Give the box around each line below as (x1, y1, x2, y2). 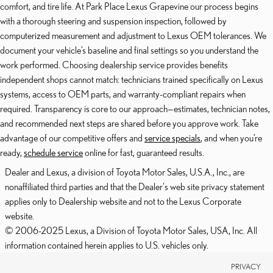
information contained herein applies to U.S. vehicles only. (5, 239, 208, 250)
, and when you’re (200, 132, 262, 143)
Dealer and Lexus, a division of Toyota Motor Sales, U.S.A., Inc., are (5, 166, 244, 177)
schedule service (24, 147, 83, 158)
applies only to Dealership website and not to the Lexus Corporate (5, 196, 241, 207)
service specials (144, 132, 200, 143)
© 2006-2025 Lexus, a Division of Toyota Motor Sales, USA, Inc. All (5, 225, 257, 236)
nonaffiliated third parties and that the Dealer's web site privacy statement (5, 181, 264, 192)
